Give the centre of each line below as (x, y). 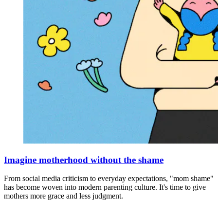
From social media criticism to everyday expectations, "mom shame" (109, 179)
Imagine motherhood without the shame (84, 160)
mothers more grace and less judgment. (64, 196)
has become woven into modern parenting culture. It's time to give (105, 187)
